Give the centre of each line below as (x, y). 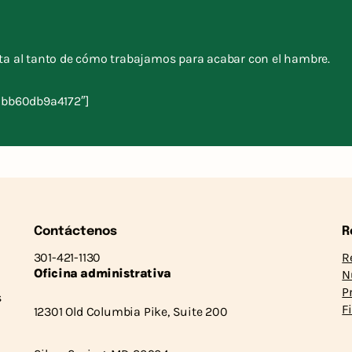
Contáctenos (75, 231)
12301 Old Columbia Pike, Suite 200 (130, 311)
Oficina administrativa (102, 273)
